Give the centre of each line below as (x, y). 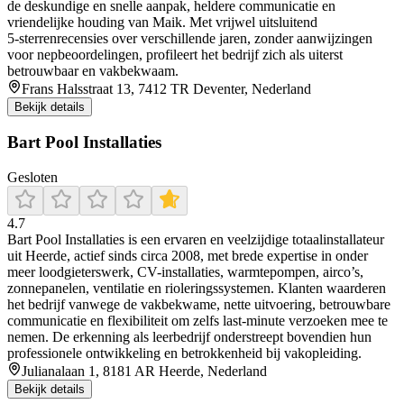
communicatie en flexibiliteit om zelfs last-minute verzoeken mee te (197, 321)
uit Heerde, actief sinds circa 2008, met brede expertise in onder (188, 256)
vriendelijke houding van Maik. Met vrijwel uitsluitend (162, 22)
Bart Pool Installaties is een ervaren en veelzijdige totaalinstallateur (196, 240)
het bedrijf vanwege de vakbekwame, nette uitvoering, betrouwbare (199, 305)
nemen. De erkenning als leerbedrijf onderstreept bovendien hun (189, 337)
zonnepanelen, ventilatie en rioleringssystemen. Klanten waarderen (197, 289)
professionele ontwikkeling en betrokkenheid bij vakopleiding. (184, 353)
